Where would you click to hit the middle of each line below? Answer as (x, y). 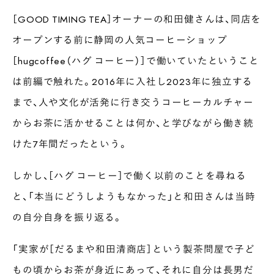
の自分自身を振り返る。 (68, 217)
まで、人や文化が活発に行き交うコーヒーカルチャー (133, 102)
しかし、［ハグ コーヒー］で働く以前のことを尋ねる (129, 176)
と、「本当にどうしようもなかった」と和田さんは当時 (134, 196)
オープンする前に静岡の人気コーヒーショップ (120, 40)
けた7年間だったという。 (70, 144)
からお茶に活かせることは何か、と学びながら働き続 (133, 123)
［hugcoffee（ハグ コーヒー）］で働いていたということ (136, 61)
